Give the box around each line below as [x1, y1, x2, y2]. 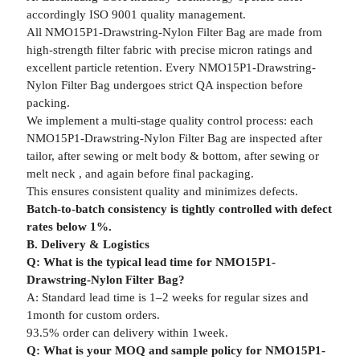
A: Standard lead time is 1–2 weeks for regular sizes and [26, 291, 309, 304]
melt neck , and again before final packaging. [26, 167, 254, 180]
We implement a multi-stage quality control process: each [26, 114, 313, 127]
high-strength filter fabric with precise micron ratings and [26, 43, 313, 56]
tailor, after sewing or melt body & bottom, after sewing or [26, 149, 319, 162]
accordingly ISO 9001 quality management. [26, 8, 246, 21]
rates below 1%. [26, 220, 112, 233]
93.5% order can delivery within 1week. [26, 326, 228, 339]
